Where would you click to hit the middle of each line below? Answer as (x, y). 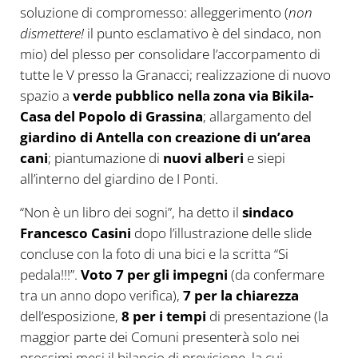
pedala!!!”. (50, 275)
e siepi (264, 158)
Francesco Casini (75, 233)
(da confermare (276, 275)
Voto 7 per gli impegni (154, 275)
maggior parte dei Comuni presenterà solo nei (159, 337)
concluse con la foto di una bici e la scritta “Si (154, 254)
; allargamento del (257, 117)
